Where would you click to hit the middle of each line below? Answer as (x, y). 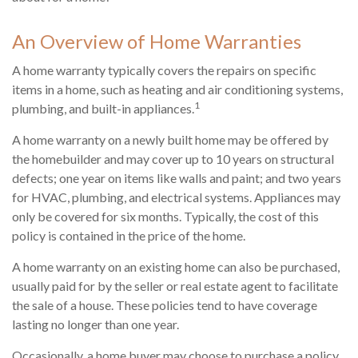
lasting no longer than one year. (95, 324)
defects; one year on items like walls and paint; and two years (177, 178)
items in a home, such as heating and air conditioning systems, (177, 89)
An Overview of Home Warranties (157, 42)
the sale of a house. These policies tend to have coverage (165, 305)
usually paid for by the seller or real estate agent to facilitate (175, 286)
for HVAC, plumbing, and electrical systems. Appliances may (176, 197)
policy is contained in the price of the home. (129, 236)
